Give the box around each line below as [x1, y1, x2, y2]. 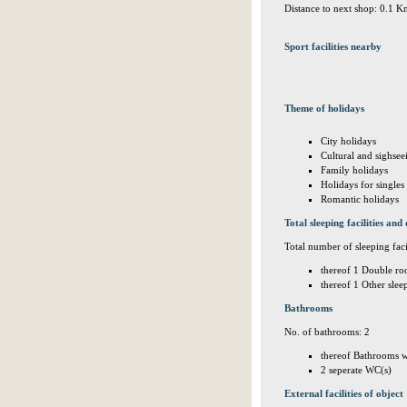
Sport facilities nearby [284, 41, 382, 52]
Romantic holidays [321, 194, 399, 204]
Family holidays [321, 164, 388, 175]
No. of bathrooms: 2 [284, 326, 370, 337]
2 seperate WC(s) [321, 364, 392, 375]
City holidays [321, 135, 376, 146]
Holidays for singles [321, 179, 404, 190]
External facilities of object [284, 388, 403, 399]
